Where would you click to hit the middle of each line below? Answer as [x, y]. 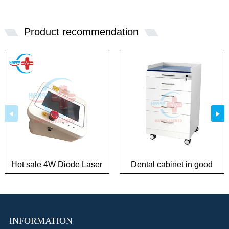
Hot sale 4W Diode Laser [57, 165]
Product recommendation [81, 32]
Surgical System [57, 177]
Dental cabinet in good [172, 165]
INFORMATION [41, 221]
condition [172, 177]
